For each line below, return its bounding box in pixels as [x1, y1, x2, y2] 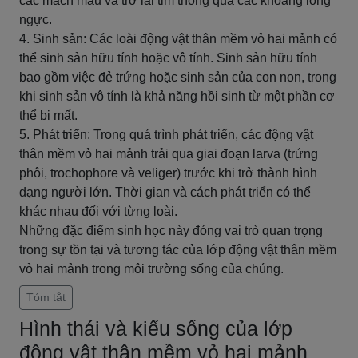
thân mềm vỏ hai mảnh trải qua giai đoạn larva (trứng [19, 147, 318, 161]
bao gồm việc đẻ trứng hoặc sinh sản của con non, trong [19, 70, 336, 84]
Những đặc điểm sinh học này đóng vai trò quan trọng [19, 224, 323, 237]
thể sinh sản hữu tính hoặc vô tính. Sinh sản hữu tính [19, 51, 317, 65]
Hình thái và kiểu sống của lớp [19, 317, 292, 340]
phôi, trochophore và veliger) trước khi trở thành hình [19, 166, 317, 180]
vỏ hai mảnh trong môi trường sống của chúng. [19, 262, 284, 276]
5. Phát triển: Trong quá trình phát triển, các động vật [19, 128, 313, 141]
